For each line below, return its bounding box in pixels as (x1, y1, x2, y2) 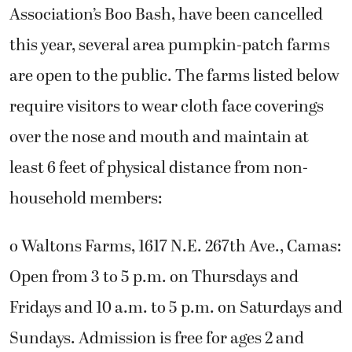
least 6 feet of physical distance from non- (9, 156, 308, 181)
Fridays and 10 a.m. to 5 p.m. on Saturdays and (9, 295, 343, 321)
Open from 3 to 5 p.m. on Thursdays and (9, 265, 299, 291)
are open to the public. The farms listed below (9, 64, 339, 90)
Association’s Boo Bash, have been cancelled (9, 2, 323, 28)
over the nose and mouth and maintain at (9, 125, 309, 151)
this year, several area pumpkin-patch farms (9, 33, 330, 59)
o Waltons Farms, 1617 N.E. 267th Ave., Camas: (9, 234, 342, 260)
